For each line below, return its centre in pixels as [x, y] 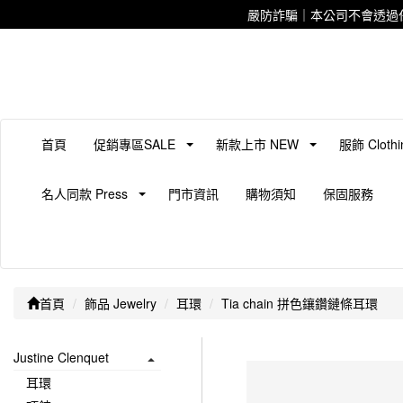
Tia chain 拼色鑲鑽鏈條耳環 [300, 303]
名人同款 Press [85, 193]
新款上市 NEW [257, 144]
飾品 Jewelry [121, 303]
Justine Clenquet [61, 357]
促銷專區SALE [134, 144]
